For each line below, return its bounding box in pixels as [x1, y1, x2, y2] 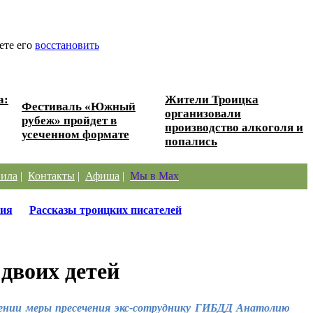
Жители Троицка [165, 92, 259, 106]
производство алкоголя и [165, 120, 303, 134]
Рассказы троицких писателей [29, 203, 182, 216]
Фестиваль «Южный [22, 99, 136, 113]
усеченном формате [22, 127, 129, 141]
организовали [165, 106, 241, 120]
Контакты [28, 169, 75, 182]
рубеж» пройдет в [22, 113, 117, 127]
